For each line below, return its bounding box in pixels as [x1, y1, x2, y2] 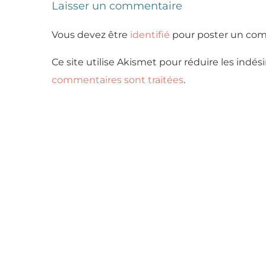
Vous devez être [52, 29, 130, 40]
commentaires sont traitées [52, 74, 183, 85]
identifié [130, 29, 170, 40]
